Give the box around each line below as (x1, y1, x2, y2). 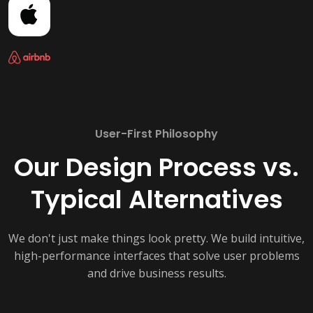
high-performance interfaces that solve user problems (13, 248, 300, 263)
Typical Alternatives (30, 182, 283, 217)
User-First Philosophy (95, 126, 218, 142)
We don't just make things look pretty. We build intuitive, (8, 231, 305, 246)
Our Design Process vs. (14, 150, 299, 185)
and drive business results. (87, 265, 226, 281)
